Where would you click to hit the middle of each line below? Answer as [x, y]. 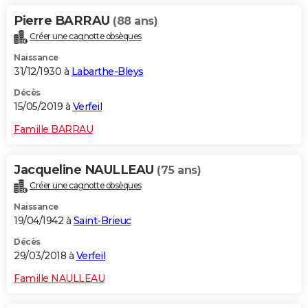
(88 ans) [135, 21]
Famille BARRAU [53, 130]
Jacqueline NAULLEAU [85, 170]
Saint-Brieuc [102, 221]
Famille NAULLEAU [59, 279]
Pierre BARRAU [63, 21]
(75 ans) [179, 170]
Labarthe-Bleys [107, 72]
